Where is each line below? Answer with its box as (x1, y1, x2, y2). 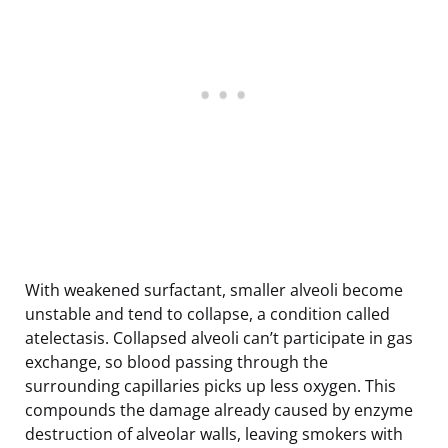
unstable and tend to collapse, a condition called (25, 302, 390, 325)
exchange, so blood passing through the (25, 350, 328, 373)
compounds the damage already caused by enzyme (25, 398, 413, 421)
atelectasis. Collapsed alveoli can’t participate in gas (25, 326, 413, 349)
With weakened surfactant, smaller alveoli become (25, 278, 403, 301)
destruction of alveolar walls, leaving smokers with (25, 422, 403, 445)
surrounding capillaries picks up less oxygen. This (25, 374, 396, 397)
